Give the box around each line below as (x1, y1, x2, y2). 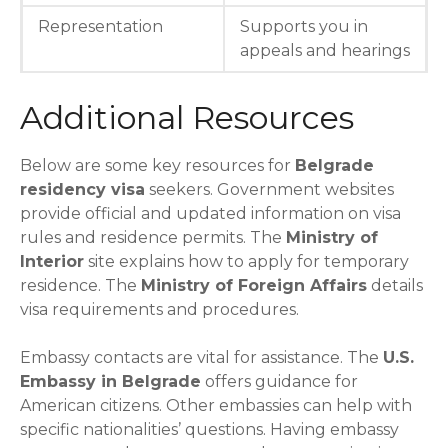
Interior (20, 251, 84, 271)
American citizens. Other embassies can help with (20, 395, 412, 415)
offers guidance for (201, 371, 358, 391)
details (367, 275, 423, 295)
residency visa (20, 179, 145, 199)
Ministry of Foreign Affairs (141, 275, 367, 295)
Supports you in (240, 16, 368, 36)
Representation (38, 16, 163, 36)
